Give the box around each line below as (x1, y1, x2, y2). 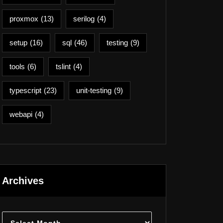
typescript (9, 86, 41, 95)
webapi (9, 110, 32, 118)
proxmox (9, 14, 38, 23)
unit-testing (76, 86, 111, 95)
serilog (73, 14, 95, 23)
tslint (56, 62, 71, 71)
